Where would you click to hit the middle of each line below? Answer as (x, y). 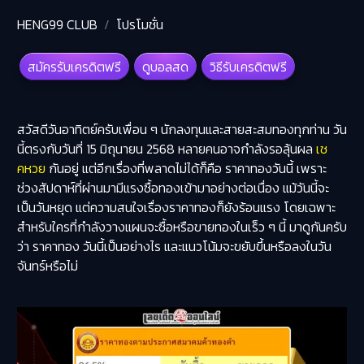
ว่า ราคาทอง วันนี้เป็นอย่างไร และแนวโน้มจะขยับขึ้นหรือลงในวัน (174, 247)
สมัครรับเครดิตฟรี (74, 67)
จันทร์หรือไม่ (47, 266)
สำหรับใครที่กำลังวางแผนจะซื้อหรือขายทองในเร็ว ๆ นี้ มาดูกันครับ (182, 227)
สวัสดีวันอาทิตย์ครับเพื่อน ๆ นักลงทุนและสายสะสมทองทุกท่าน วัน (182, 130)
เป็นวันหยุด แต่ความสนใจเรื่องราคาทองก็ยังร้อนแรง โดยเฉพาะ (176, 208)
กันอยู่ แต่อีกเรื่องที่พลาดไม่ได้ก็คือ (135, 169)
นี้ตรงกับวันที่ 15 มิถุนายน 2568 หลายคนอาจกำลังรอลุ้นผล (166, 149)
